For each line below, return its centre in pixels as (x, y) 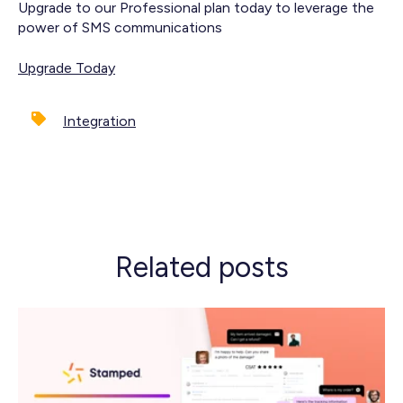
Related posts (201, 268)
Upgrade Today (67, 67)
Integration (99, 121)
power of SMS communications (120, 28)
